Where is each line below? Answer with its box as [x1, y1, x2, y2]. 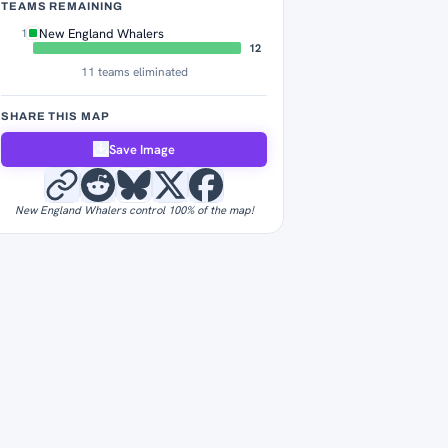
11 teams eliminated [80, 63, 188, 80]
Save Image [109, 140, 175, 158]
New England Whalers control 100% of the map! [14, 202, 254, 217]
